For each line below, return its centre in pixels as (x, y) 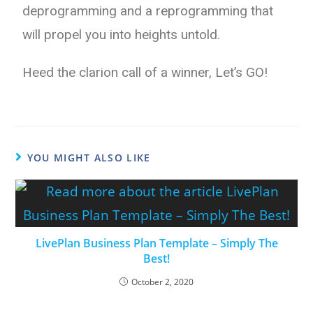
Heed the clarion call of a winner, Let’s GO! (145, 72)
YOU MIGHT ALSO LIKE (89, 157)
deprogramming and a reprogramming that (148, 10)
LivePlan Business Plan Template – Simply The (156, 243)
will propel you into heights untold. (122, 34)
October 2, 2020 (162, 282)
